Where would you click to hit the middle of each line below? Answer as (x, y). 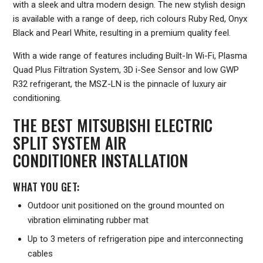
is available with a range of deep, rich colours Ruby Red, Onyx (130, 19)
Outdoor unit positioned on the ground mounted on (126, 206)
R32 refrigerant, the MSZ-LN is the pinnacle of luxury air (120, 84)
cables (41, 254)
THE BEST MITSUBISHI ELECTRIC (113, 125)
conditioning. (38, 98)
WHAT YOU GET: (46, 187)
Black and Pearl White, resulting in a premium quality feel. (122, 33)
